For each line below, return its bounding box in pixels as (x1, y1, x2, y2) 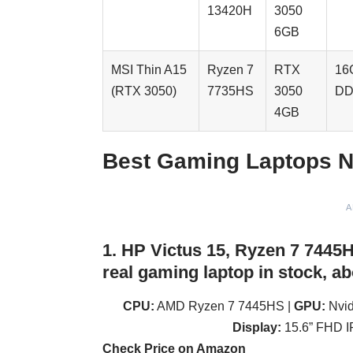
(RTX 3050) (111, 84, 176, 98)
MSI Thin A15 (111, 63, 187, 77)
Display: (232, 320, 281, 334)
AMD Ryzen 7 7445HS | (154, 299, 294, 313)
